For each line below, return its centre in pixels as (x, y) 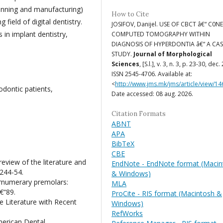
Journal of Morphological (173, 54)
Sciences (125, 64)
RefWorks (127, 213)
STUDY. (122, 54)
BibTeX (123, 143)
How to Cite (130, 14)
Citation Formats (139, 113)
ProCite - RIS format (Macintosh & (167, 193)
